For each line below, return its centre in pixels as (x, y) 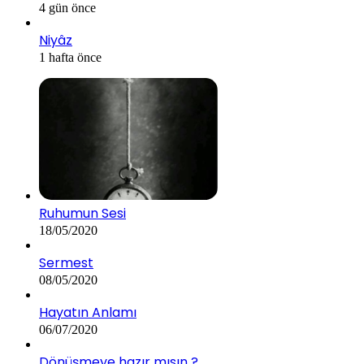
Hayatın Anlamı (88, 313)
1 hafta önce (70, 58)
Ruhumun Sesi (82, 214)
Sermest (66, 263)
